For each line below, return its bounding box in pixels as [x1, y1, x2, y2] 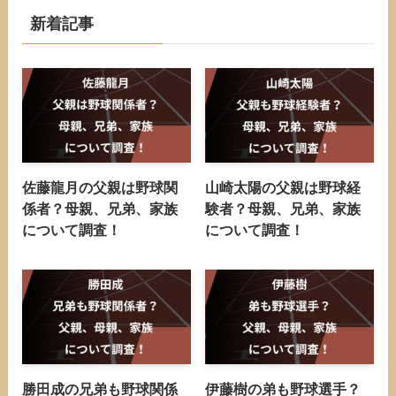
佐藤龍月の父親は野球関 [21, 179, 178, 196]
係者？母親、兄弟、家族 [21, 201, 178, 217]
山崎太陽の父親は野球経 [205, 179, 362, 196]
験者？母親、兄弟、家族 [205, 201, 362, 217]
